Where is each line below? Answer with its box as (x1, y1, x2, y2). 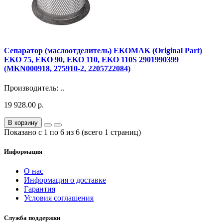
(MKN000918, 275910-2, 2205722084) (4, 64, 130, 73)
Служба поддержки (4, 214, 60, 222)
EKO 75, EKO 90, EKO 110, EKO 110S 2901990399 (4, 55, 179, 64)
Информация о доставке (24, 176, 106, 185)
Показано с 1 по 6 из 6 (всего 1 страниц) (4, 128, 141, 137)
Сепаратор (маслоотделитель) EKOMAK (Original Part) (4, 46, 202, 55)
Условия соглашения (24, 194, 94, 203)
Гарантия (24, 185, 55, 194)
